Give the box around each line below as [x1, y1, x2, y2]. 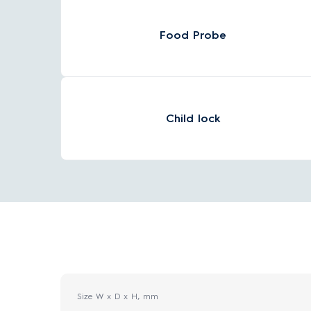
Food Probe [160, 28, 227, 42]
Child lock [165, 111, 221, 125]
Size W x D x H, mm [77, 292, 158, 301]
